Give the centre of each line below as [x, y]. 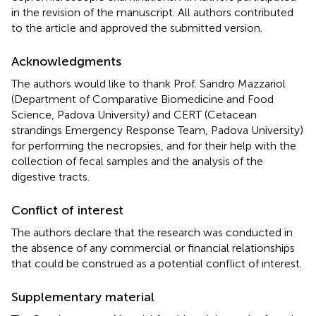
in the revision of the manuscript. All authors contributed [152, 12]
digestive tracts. [50, 176]
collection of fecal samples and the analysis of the [137, 161]
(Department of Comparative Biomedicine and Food [142, 99]
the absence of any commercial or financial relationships [153, 248]
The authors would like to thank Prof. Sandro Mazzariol [148, 83]
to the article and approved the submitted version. [137, 28]
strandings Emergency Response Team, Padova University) [157, 130]
